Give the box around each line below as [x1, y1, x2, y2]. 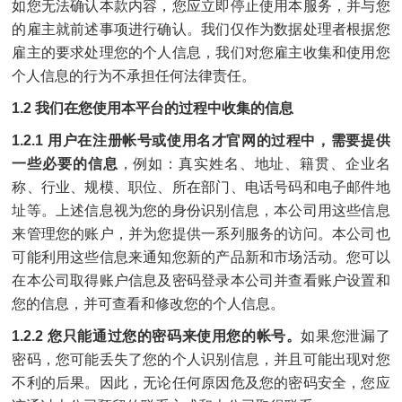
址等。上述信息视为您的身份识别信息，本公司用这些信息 [12, 203, 390, 218]
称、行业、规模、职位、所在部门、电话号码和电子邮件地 [12, 179, 390, 195]
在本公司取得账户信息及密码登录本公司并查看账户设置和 [12, 273, 390, 288]
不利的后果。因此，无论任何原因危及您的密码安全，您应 [12, 375, 390, 390]
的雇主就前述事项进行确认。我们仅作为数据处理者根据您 [12, 22, 390, 37]
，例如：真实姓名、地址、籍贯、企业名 [118, 156, 390, 171]
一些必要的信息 [12, 156, 118, 171]
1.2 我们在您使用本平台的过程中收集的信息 [12, 100, 294, 116]
